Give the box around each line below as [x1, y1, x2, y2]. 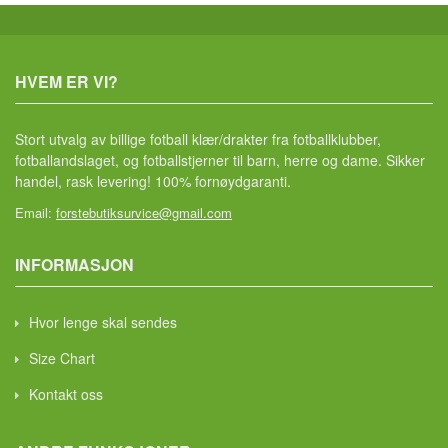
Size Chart [29, 348, 95, 368]
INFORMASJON [15, 253, 134, 276]
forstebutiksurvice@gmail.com [56, 203, 232, 222]
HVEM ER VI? [15, 70, 118, 93]
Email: [15, 203, 56, 222]
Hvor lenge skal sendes [29, 312, 177, 332]
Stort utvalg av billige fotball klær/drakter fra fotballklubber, [15, 129, 381, 149]
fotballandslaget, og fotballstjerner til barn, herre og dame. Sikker [15, 150, 425, 170]
